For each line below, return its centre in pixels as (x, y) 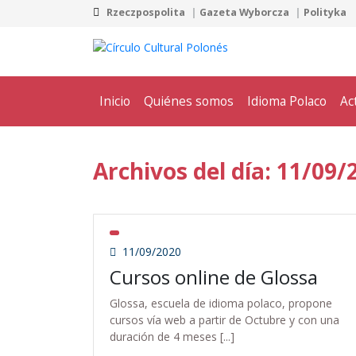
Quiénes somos (189, 101)
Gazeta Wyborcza (244, 12)
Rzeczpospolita (146, 12)
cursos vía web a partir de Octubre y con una (224, 319)
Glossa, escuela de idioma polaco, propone (221, 303)
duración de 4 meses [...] (172, 336)
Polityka (326, 12)
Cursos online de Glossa (214, 277)
